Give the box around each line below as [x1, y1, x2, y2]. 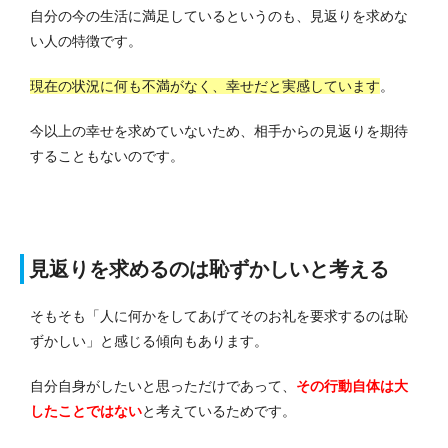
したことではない [30, 403, 142, 420]
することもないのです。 [30, 148, 184, 165]
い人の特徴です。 [30, 33, 142, 50]
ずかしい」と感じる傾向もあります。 [30, 333, 268, 350]
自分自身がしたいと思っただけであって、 [30, 378, 296, 395]
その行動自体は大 [296, 378, 408, 395]
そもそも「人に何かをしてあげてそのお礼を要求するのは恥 [30, 308, 408, 325]
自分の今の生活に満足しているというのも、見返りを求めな [30, 8, 408, 25]
